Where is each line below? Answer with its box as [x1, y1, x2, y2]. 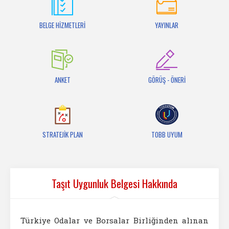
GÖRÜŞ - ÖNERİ [148, 75, 186, 85]
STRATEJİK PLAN [42, 129, 83, 140]
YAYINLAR [155, 20, 178, 30]
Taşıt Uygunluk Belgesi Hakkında [52, 175, 177, 191]
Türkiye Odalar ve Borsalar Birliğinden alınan [20, 215, 209, 225]
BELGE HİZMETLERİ [39, 20, 85, 30]
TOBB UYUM [151, 129, 182, 140]
